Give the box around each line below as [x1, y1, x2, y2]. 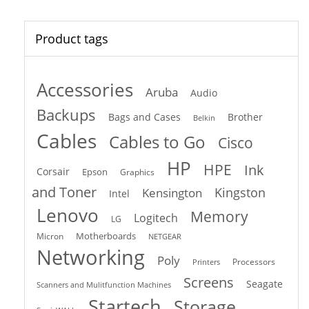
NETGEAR [148, 231, 181, 242]
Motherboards [76, 230, 136, 243]
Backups [37, 104, 96, 126]
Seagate [246, 277, 283, 291]
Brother [228, 110, 263, 124]
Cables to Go [109, 130, 206, 154]
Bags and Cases [108, 110, 181, 124]
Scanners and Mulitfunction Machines [37, 279, 171, 290]
